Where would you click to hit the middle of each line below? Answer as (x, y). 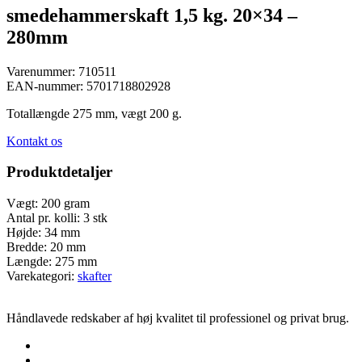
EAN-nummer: (45, 86)
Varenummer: (41, 71)
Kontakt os (34, 141)
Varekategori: (40, 276)
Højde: (24, 233)
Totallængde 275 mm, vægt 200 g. (94, 113)
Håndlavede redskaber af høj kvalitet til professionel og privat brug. (178, 318)
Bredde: (27, 247)
